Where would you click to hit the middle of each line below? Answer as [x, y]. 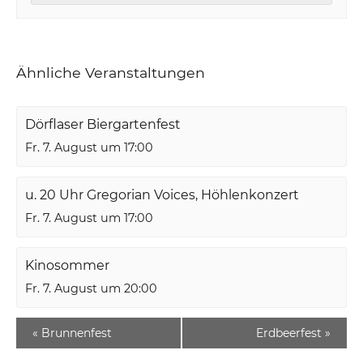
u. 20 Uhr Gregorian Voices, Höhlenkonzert [162, 194]
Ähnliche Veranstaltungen [111, 72]
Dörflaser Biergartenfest [103, 124]
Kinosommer [68, 265]
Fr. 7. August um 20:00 [92, 288]
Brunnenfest [75, 333]
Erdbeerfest [290, 333]
